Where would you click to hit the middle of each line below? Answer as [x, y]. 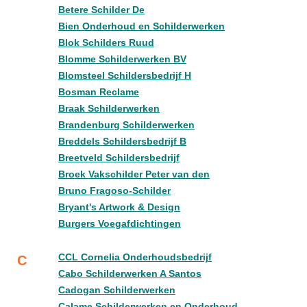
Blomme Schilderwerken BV [122, 59]
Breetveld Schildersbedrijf [119, 158]
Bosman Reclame [99, 92]
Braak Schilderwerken [109, 108]
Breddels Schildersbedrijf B [122, 141]
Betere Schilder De [101, 10]
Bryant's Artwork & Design [119, 207]
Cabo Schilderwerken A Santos [130, 273]
